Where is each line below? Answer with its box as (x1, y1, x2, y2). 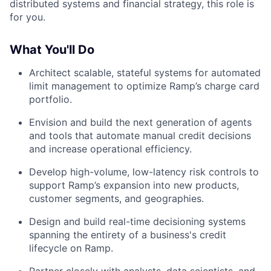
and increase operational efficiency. (29, 143, 192, 155)
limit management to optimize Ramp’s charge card (29, 80, 260, 93)
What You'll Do (10, 42, 94, 57)
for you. (10, 11, 45, 24)
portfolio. (29, 93, 72, 106)
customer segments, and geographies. (29, 192, 204, 205)
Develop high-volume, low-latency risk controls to (29, 166, 259, 178)
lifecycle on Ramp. (29, 242, 113, 255)
